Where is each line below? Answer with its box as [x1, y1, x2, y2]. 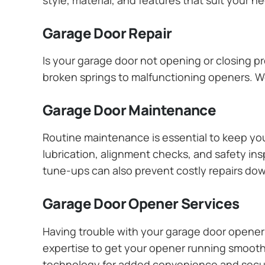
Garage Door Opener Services [43, 193, 240, 214]
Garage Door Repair [43, 22, 172, 43]
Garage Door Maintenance [43, 100, 216, 120]
